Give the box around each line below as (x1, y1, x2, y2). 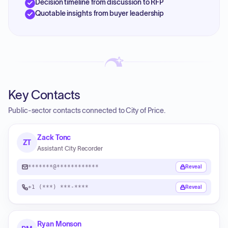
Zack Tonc (37, 133, 71, 141)
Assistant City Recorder (37, 145, 103, 152)
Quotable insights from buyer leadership (35, 9, 164, 17)
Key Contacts (8, 88, 80, 102)
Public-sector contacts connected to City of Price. (8, 106, 165, 115)
